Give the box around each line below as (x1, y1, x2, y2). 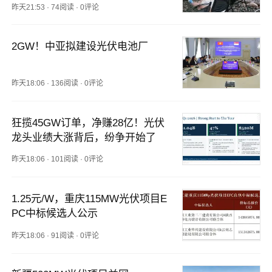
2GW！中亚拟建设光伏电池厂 (12, 41, 149, 53)
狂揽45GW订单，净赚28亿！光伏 (12, 117, 165, 129)
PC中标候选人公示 (12, 208, 98, 220)
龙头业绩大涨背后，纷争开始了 (12, 131, 157, 143)
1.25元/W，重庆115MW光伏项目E (12, 193, 168, 205)
